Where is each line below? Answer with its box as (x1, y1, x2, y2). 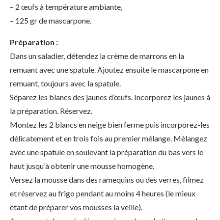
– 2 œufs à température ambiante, (10, 2, 122, 11)
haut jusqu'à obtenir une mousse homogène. (10, 161, 154, 170)
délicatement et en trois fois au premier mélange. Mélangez (10, 134, 207, 143)
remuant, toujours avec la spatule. (10, 79, 121, 88)
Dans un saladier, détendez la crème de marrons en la (10, 51, 184, 60)
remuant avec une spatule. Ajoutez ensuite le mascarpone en (10, 65, 209, 74)
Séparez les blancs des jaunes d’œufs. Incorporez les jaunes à (10, 92, 210, 102)
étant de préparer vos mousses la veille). (10, 202, 142, 212)
